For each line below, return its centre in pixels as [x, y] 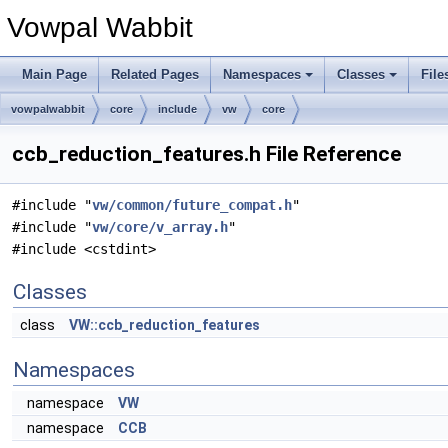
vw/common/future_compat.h [192, 205]
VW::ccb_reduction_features [164, 325]
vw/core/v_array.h [160, 227]
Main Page [54, 74]
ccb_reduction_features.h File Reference [206, 154]
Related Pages [155, 74]
